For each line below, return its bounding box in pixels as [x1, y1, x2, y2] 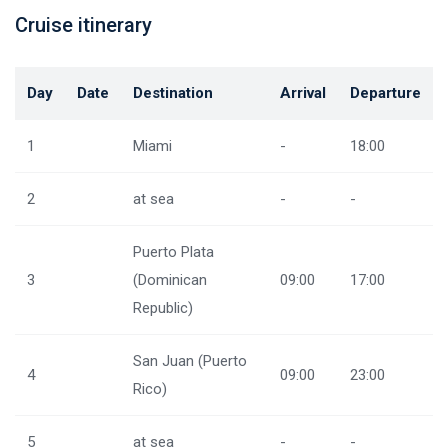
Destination [133, 84, 213, 102]
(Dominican [133, 271, 207, 289]
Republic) [133, 299, 193, 317]
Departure [350, 84, 421, 102]
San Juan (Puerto [133, 352, 247, 370]
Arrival [280, 84, 326, 102]
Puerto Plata [133, 243, 214, 261]
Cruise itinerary [15, 13, 152, 37]
